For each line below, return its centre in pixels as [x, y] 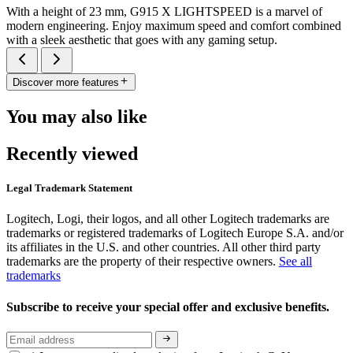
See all [295, 262]
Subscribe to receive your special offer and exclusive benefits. [169, 307]
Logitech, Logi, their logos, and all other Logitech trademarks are [168, 219]
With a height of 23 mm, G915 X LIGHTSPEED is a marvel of [164, 11]
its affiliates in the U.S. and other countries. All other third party [163, 247]
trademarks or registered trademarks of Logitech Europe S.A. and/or [175, 233]
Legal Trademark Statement [69, 188]
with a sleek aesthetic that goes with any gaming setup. [142, 39]
